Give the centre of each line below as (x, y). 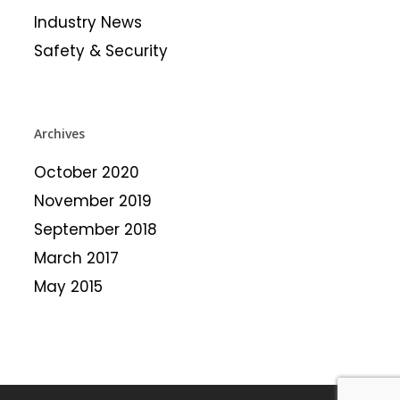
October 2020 (86, 172)
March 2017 (76, 258)
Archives (59, 133)
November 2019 (92, 201)
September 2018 (95, 229)
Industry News (87, 22)
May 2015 (68, 287)
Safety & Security (100, 51)
